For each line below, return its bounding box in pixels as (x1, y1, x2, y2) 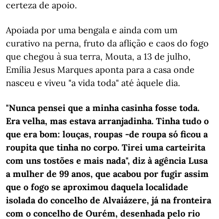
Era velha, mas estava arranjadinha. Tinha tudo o (6, 115, 209, 127)
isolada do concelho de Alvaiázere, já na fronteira (6, 195, 211, 206)
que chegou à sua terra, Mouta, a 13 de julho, (6, 51, 191, 62)
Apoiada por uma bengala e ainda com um (6, 24, 177, 36)
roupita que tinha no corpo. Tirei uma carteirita (6, 142, 205, 153)
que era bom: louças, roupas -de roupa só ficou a (6, 129, 208, 140)
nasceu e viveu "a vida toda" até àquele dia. (6, 77, 180, 88)
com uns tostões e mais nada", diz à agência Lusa (6, 155, 208, 166)
